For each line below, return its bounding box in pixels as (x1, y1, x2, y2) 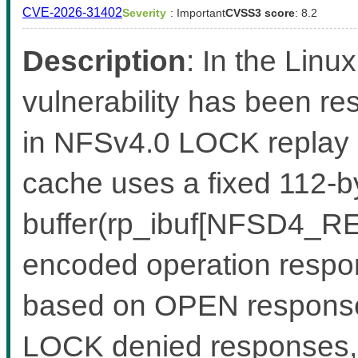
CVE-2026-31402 (22, 5, 122, 19)
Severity (122, 6, 166, 19)
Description (22, 43, 186, 78)
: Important (170, 6, 225, 19)
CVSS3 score (225, 6, 295, 19)
